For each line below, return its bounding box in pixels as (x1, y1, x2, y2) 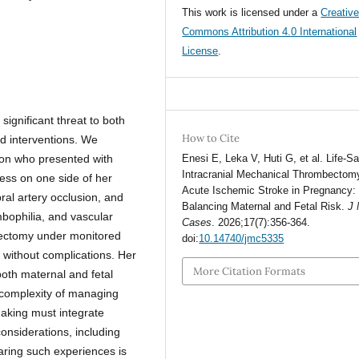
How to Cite (182, 131, 240, 146)
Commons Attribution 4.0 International (182, 26, 357, 38)
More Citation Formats (193, 264, 306, 278)
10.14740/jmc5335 (199, 232, 284, 245)
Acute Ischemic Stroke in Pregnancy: (182, 184, 357, 197)
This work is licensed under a (182, 6, 321, 19)
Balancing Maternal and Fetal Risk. (182, 200, 349, 213)
